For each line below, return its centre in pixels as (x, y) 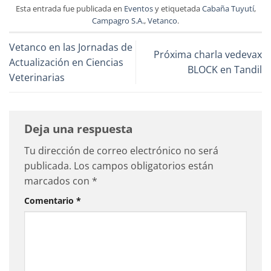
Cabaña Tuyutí (228, 8)
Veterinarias (37, 77)
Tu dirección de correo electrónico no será (121, 151)
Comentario (50, 201)
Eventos (138, 8)
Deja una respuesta (80, 128)
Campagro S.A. (118, 20)
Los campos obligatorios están (144, 166)
